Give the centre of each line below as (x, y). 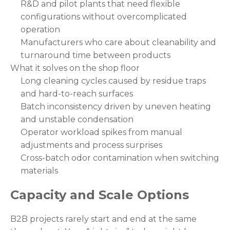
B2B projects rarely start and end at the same (103, 219)
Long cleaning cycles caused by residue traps (113, 81)
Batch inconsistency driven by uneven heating (116, 107)
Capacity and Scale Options (100, 195)
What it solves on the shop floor (75, 68)
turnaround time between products (95, 55)
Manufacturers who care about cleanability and (118, 43)
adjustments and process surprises (91, 145)
